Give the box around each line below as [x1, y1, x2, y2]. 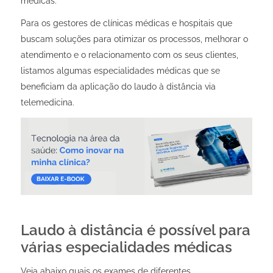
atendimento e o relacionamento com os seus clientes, [20, 50, 238, 60]
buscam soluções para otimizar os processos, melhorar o [20, 34, 248, 44]
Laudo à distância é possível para [20, 221, 250, 239]
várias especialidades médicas [20, 238, 232, 257]
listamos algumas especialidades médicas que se [20, 66, 220, 76]
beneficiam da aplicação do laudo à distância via [20, 82, 216, 92]
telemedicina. [20, 97, 74, 108]
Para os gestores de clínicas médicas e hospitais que [20, 18, 232, 29]
